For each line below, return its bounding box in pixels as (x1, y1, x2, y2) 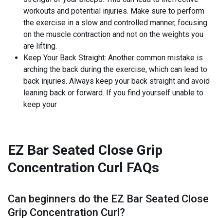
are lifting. (23, 41, 57, 51)
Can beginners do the (8, 193, 109, 205)
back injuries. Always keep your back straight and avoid (23, 76, 210, 86)
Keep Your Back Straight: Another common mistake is (23, 53, 203, 62)
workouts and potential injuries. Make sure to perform (23, 6, 204, 16)
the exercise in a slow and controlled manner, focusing (23, 18, 207, 27)
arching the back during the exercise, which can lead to (23, 65, 207, 74)
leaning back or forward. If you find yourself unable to (23, 88, 203, 97)
